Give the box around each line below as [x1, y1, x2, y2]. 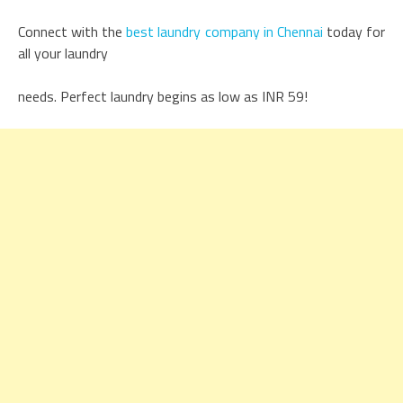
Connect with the [18, 20, 127, 42]
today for [322, 20, 386, 42]
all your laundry [18, 41, 108, 64]
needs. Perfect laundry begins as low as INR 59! [18, 85, 308, 107]
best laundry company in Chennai [126, 20, 323, 42]
